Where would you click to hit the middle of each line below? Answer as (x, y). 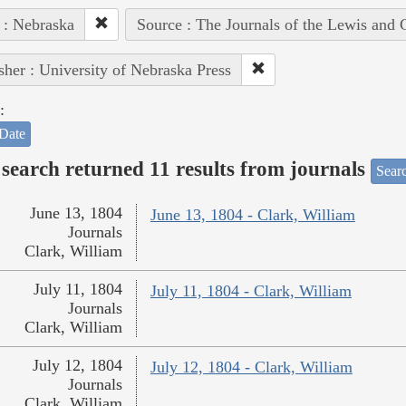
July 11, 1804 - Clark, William (251, 291)
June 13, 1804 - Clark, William (252, 215)
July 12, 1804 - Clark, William (251, 367)
